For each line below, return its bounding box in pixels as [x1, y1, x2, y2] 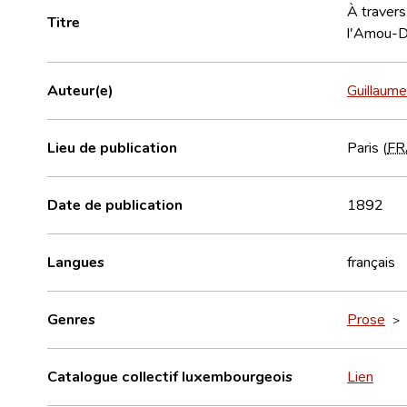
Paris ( [347, 137, 387, 156]
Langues [47, 252, 104, 271]
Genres [47, 309, 95, 328]
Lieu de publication [47, 137, 177, 156]
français [347, 252, 395, 271]
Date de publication [47, 194, 183, 213]
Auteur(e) [47, 80, 114, 99]
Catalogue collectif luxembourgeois [47, 366, 293, 385]
